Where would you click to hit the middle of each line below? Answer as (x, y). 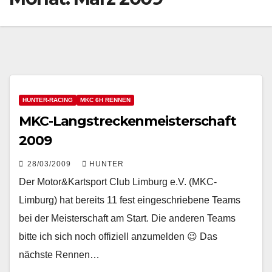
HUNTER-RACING (48, 100)
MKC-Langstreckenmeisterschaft (128, 121)
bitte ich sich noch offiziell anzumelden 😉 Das (118, 237)
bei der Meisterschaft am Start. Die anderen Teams (127, 219)
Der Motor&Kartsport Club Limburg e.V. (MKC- (118, 182)
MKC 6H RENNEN (105, 100)
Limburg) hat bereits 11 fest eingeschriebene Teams (130, 200)
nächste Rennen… (59, 255)
